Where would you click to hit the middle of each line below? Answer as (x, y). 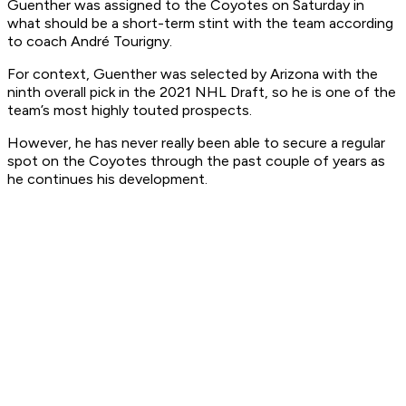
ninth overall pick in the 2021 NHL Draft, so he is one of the (202, 92)
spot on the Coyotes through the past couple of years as (196, 161)
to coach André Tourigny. (90, 42)
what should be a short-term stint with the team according (200, 24)
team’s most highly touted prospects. (130, 111)
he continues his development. (107, 179)
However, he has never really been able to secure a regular (196, 143)
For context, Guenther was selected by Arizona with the (193, 74)
